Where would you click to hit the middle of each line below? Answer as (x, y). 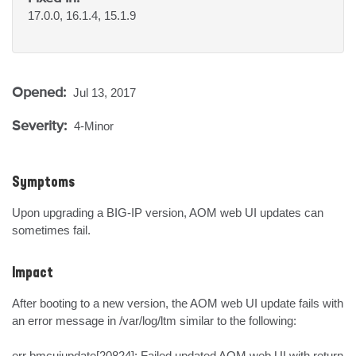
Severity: (41, 125)
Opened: (41, 92)
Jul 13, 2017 (104, 93)
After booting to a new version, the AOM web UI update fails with (178, 303)
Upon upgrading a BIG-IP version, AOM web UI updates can (168, 213)
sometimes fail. (51, 230)
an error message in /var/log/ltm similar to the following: (154, 321)
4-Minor (94, 126)
